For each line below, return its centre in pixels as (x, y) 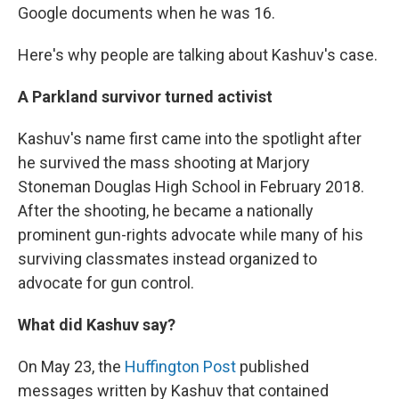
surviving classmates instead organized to (167, 258)
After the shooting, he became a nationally (166, 210)
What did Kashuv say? (97, 324)
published (273, 366)
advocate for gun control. (106, 282)
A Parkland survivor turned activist (145, 96)
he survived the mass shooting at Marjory (164, 162)
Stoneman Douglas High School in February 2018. (191, 186)
